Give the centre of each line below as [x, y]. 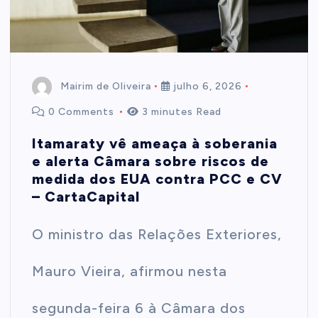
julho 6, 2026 [207, 86]
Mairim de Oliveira [106, 86]
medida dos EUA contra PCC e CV [158, 179]
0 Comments [82, 111]
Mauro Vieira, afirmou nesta [130, 272]
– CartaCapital [86, 197]
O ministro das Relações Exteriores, [157, 235]
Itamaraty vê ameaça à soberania [155, 144]
